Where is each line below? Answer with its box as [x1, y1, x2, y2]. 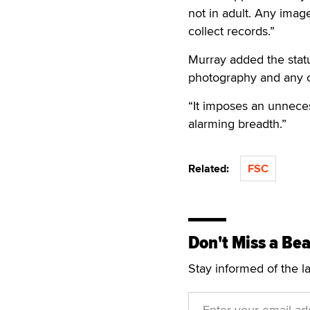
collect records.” [188, 22, 275, 39]
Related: [188, 161, 235, 176]
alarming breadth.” [188, 115, 286, 132]
